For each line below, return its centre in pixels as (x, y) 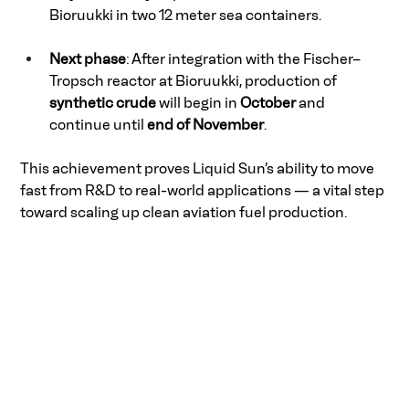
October (268, 103)
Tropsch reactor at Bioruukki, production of (195, 81)
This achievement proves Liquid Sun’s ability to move (199, 169)
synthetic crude (103, 103)
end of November (206, 125)
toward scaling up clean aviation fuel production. (185, 213)
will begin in (199, 103)
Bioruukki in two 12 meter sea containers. (187, 16)
